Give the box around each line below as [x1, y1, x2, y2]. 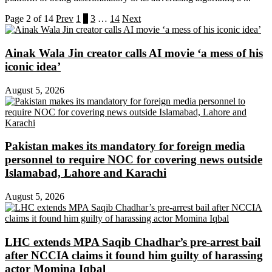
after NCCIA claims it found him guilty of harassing [5, 248, 263, 262]
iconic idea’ [5, 59, 61, 73]
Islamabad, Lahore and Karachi [5, 166, 166, 180]
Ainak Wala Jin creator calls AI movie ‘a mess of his [5, 46, 263, 59]
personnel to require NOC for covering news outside [5, 153, 262, 166]
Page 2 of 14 [5, 13, 53, 24]
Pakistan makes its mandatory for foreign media [5, 140, 245, 153]
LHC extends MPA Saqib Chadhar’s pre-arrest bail [5, 235, 260, 248]
